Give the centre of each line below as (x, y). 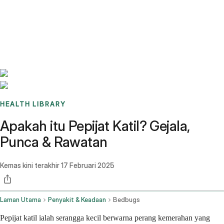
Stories (62, 12)
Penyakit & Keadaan (77, 200)
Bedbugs (126, 200)
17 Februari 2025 (88, 165)
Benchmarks (32, 12)
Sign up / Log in (50, 24)
